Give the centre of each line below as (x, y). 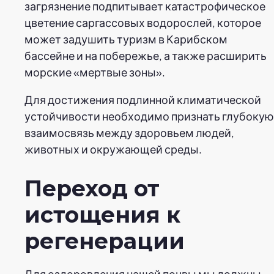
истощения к (102, 214)
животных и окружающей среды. (113, 149)
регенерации (105, 241)
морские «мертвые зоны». (95, 72)
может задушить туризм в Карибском (126, 39)
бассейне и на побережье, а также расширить (146, 55)
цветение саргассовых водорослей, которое (143, 22)
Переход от (92, 188)
